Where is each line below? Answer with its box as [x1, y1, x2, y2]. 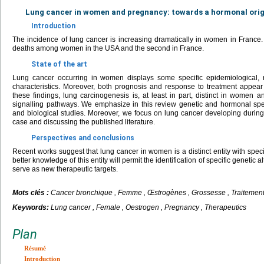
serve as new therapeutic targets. [12, 165, 118, 173]
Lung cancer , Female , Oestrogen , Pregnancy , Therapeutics [51, 203, 246, 212]
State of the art [31, 60, 87, 68]
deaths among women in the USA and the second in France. [12, 44, 204, 52]
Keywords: [12, 203, 51, 212]
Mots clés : [12, 189, 51, 197]
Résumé [24, 245, 46, 252]
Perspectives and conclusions [31, 134, 134, 142]
